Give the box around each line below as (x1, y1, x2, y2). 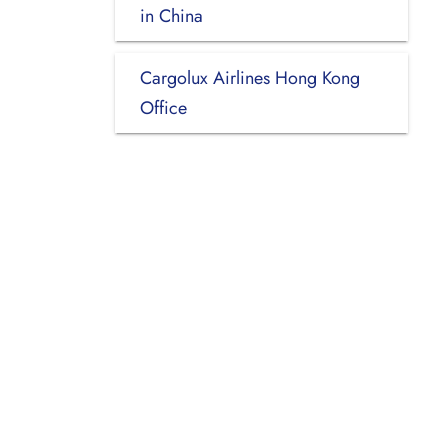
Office (139, 94, 187, 121)
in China (139, 2, 203, 29)
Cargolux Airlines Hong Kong (139, 64, 360, 91)
